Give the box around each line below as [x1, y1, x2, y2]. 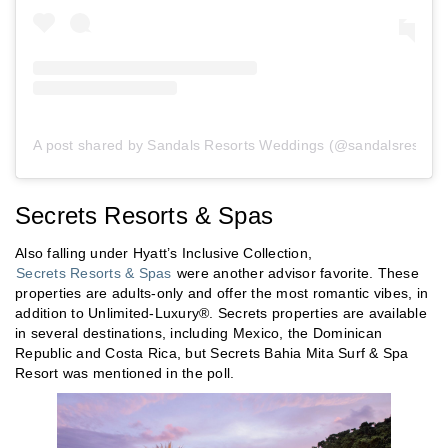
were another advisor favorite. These [172, 264, 419, 281]
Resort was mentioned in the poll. [15, 364, 235, 381]
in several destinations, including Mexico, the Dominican [15, 324, 382, 341]
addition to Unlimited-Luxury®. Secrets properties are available [15, 304, 427, 321]
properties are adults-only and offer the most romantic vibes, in [15, 284, 428, 301]
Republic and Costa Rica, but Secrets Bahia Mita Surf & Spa [15, 344, 409, 361]
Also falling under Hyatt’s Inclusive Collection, [15, 244, 312, 261]
